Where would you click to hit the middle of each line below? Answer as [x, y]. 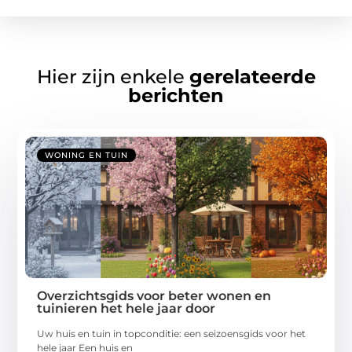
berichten [176, 95]
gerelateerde [252, 76]
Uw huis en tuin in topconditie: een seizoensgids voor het [172, 333]
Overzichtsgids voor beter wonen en [154, 295]
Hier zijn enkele [113, 76]
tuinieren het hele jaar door [126, 308]
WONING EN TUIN [87, 155]
